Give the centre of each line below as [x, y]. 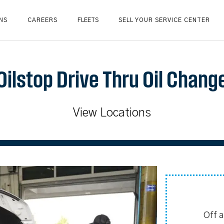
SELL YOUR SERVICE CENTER [164, 20]
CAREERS [42, 20]
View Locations [112, 113]
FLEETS [88, 20]
